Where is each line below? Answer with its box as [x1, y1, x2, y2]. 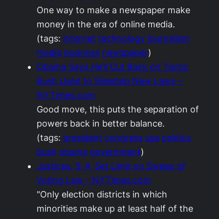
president [63, 132, 102, 143]
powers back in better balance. [37, 118, 165, 129]
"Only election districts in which [37, 189, 167, 199]
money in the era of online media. [37, 19, 175, 29]
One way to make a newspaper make [37, 5, 190, 15]
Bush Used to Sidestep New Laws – [37, 76, 182, 86]
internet [63, 33, 96, 44]
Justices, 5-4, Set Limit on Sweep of [37, 161, 186, 171]
